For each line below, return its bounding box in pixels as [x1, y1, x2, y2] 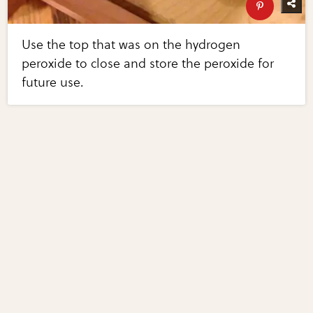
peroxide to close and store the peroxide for [22, 55, 275, 71]
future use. [22, 74, 85, 90]
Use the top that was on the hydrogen [22, 36, 241, 52]
